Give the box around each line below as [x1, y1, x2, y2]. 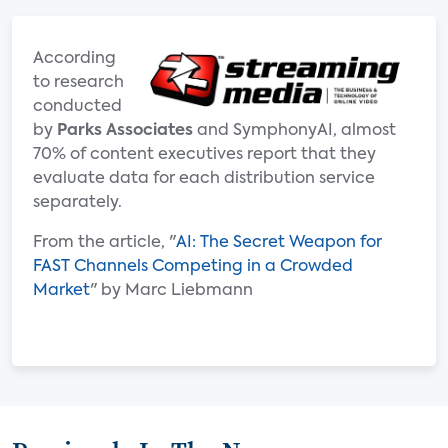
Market [33, 283, 90, 299]
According [33, 51, 116, 67]
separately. [33, 195, 122, 211]
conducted [33, 99, 122, 115]
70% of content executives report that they [33, 147, 376, 163]
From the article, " [33, 235, 176, 251]
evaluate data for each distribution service [33, 171, 375, 187]
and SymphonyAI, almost [193, 123, 396, 139]
